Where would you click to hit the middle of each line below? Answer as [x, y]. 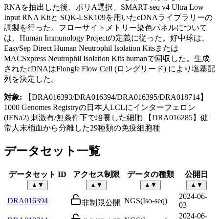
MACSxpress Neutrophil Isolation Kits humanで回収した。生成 [107, 58]
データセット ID [38, 175]
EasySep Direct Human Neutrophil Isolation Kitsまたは [91, 48]
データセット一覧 [52, 151]
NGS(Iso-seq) [146, 201]
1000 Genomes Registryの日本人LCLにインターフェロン [100, 107]
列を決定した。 [31, 79]
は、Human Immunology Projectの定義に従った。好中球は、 [107, 38]
